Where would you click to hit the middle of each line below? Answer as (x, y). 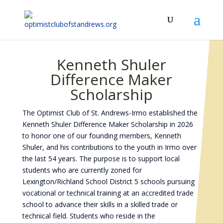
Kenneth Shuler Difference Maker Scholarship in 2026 (108, 124)
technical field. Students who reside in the (89, 216)
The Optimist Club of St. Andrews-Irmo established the (110, 113)
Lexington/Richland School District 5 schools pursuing (108, 181)
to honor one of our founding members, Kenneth (102, 136)
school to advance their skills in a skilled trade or (100, 204)
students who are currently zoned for (82, 170)
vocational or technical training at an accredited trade (108, 193)
